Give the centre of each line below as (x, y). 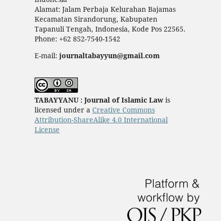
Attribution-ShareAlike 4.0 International (101, 119)
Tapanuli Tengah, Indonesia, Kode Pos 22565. (110, 29)
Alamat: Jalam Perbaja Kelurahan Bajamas (105, 9)
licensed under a (63, 110)
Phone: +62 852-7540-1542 (77, 38)
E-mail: (47, 55)
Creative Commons (123, 110)
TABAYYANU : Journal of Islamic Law (99, 100)
